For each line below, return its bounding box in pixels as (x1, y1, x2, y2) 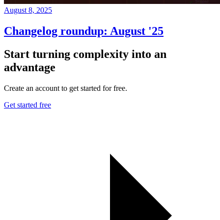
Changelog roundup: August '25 (4, 24, 164, 37)
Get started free (4, 100, 51, 109)
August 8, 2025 (4, 5, 52, 14)
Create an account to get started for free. (4, 83, 127, 92)
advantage (4, 60, 55, 74)
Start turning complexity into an (4, 47, 166, 60)
